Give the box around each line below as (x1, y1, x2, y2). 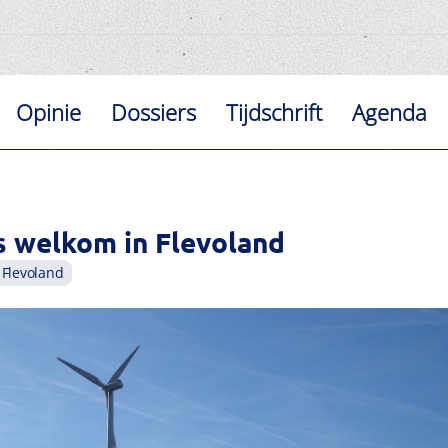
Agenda (352, 97, 428, 127)
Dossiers (111, 97, 197, 127)
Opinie (16, 97, 82, 127)
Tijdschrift (226, 97, 323, 127)
